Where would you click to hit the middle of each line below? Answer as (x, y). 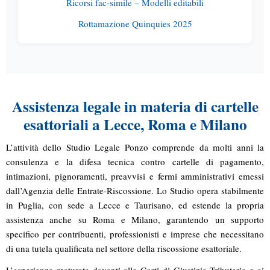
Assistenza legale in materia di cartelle (135, 106)
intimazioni (27, 176)
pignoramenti (80, 176)
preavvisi (128, 176)
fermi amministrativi (196, 176)
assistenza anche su (50, 219)
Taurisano (153, 205)
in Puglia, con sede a (52, 205)
